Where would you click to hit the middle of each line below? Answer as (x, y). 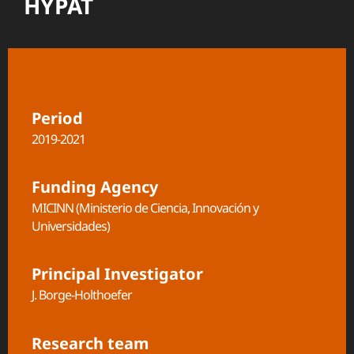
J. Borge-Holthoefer (82, 295)
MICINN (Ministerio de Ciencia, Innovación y (145, 208)
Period (57, 119)
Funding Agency (95, 187)
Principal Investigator (117, 274)
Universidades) (71, 226)
